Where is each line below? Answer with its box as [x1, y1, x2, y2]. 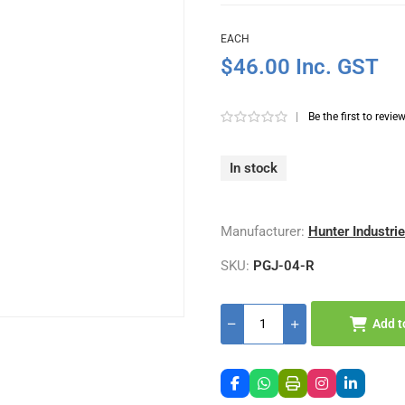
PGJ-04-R [252, 258, 315, 274]
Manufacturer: [220, 223, 305, 240]
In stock [229, 160, 278, 176]
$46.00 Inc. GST [220, 54, 379, 80]
